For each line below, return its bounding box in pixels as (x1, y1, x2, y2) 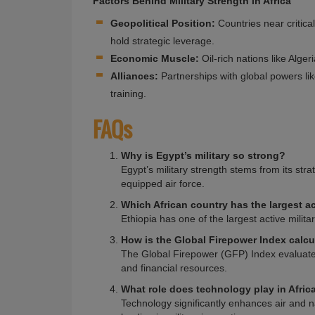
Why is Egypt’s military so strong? (121, 150, 285, 161)
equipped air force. (121, 178, 205, 189)
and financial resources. (121, 262, 227, 274)
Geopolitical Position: (110, 18, 215, 29)
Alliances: (110, 70, 158, 82)
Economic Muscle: (110, 53, 199, 64)
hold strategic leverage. (110, 35, 214, 46)
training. (110, 88, 146, 99)
